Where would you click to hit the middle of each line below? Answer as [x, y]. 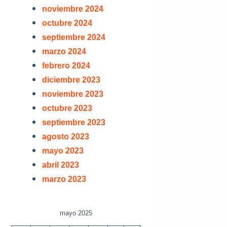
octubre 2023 [67, 108]
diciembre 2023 [71, 80]
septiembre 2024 [73, 37]
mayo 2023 [63, 150]
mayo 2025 [76, 213]
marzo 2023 [64, 179]
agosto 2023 [65, 136]
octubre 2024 [67, 23]
